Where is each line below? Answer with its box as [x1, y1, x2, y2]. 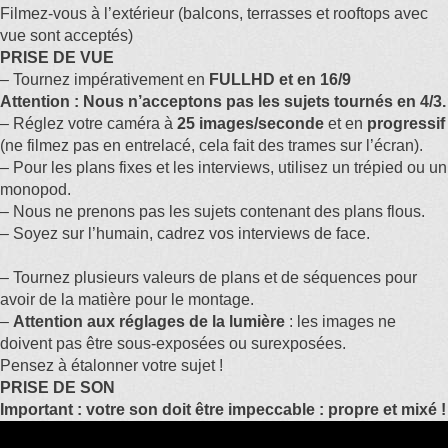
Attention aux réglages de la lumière [13, 313, 285, 330]
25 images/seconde [177, 115, 324, 132]
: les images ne [285, 313, 396, 330]
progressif [363, 115, 445, 132]
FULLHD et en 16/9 [209, 71, 351, 88]
